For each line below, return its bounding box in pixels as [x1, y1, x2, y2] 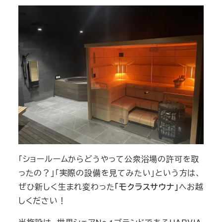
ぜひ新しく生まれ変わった [18, 181, 115, 193]
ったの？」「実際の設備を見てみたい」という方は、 [18, 167, 201, 179]
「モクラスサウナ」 [114, 181, 179, 193]
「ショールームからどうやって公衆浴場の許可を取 [18, 153, 200, 165]
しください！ [18, 195, 66, 207]
